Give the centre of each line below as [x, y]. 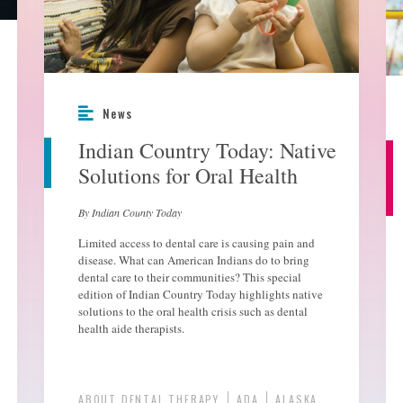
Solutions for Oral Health [188, 176]
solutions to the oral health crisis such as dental [193, 312]
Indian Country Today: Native [207, 151]
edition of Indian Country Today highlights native [201, 295]
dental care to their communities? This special [190, 278]
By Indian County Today [130, 213]
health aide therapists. [131, 329]
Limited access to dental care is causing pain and [197, 243]
